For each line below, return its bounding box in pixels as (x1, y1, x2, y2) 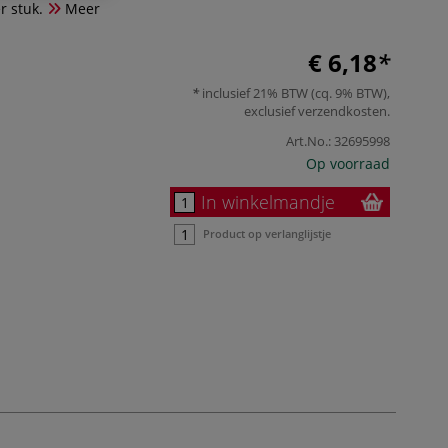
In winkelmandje (201, 189, 335, 214)
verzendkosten (298, 101, 387, 120)
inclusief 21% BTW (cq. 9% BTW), (199, 83, 390, 102)
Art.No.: (286, 131, 331, 150)
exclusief (244, 101, 298, 120)
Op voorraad (306, 153, 390, 173)
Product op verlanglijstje (203, 225, 331, 241)
